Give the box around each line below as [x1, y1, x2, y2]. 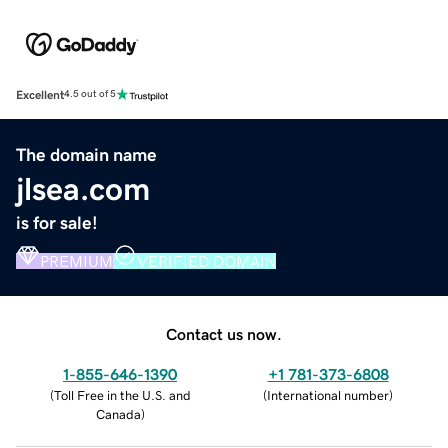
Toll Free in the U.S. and [53, 388, 191, 402]
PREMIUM [40, 252, 113, 269]
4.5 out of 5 [64, 89, 116, 100]
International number [267, 388, 389, 402]
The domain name [16, 145, 157, 164]
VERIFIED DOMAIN [137, 252, 276, 269]
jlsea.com [16, 172, 150, 205]
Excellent [16, 88, 64, 101]
